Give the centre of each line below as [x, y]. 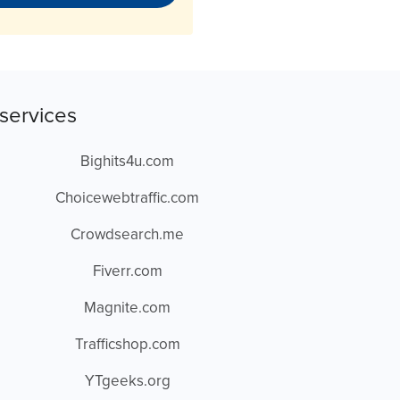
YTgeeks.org [127, 382]
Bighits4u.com [128, 162]
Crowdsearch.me [128, 235]
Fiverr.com [127, 272]
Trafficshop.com [127, 345]
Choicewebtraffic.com [128, 199]
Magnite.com [128, 308]
